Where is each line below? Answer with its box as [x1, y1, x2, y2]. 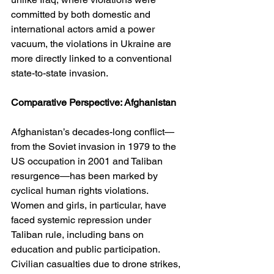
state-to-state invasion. [11, 67, 108, 79]
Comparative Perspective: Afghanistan [11, 96, 176, 108]
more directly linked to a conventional [11, 52, 174, 64]
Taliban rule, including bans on [11, 228, 146, 240]
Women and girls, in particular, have [11, 199, 169, 211]
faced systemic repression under [11, 213, 154, 226]
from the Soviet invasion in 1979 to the [11, 140, 179, 152]
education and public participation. [11, 243, 162, 255]
